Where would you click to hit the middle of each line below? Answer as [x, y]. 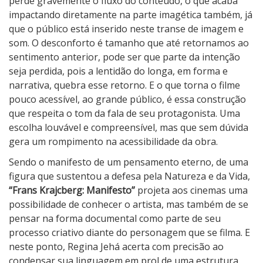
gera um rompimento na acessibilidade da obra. [113, 142]
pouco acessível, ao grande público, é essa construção [127, 100]
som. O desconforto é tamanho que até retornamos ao [129, 43]
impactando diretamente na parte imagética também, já [131, 15]
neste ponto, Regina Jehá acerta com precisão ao [116, 247]
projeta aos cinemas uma [191, 190]
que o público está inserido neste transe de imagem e [126, 29]
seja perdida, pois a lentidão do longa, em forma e [118, 71]
